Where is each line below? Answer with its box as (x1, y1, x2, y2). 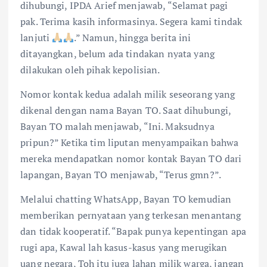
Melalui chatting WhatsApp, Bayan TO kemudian (20, 193, 232, 206)
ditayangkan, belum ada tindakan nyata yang (20, 46, 215, 60)
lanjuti (20, 30, 52, 44)
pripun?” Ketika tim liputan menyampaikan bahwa (20, 136, 239, 150)
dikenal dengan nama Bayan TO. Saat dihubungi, (20, 104, 231, 117)
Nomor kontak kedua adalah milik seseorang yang (20, 88, 235, 101)
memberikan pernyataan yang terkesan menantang (20, 209, 241, 222)
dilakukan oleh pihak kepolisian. (20, 63, 160, 76)
